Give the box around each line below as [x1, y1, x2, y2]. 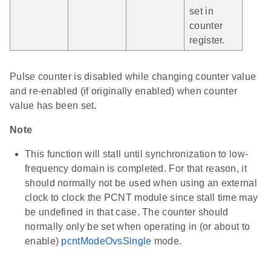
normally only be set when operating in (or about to [25, 221, 250, 232]
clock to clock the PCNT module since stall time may [25, 192, 258, 203]
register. [189, 35, 225, 46]
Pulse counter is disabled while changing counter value [10, 71, 256, 82]
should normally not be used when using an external [25, 178, 257, 189]
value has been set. [10, 100, 97, 111]
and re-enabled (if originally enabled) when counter [10, 86, 238, 97]
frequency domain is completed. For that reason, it [25, 163, 247, 174]
